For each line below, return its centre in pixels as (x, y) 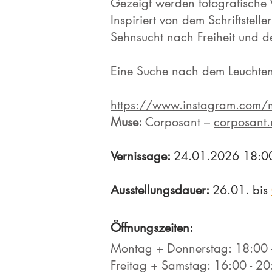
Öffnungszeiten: (152, 228)
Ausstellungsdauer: (161, 190)
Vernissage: (142, 156)
